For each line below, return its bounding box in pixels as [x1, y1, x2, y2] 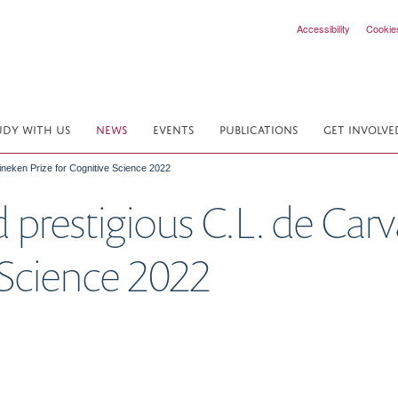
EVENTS [153, 120, 194, 137]
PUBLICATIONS [219, 120, 298, 137]
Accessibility [297, 21, 350, 36]
